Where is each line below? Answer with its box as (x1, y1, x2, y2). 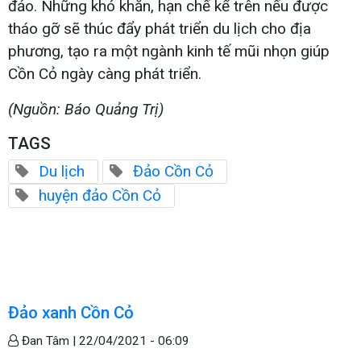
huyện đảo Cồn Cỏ (39, 185, 161, 205)
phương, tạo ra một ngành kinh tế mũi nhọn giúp (8, 41, 330, 60)
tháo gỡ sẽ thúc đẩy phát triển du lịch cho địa (8, 19, 311, 38)
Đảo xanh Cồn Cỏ (8, 302, 134, 322)
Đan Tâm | (19, 333, 79, 348)
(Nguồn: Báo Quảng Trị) (8, 99, 164, 118)
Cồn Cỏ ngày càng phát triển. (8, 64, 201, 83)
